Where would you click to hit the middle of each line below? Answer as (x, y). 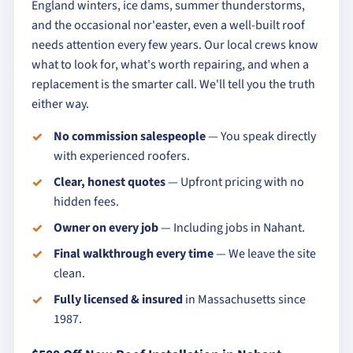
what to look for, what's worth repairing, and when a (170, 65)
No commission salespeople (130, 136)
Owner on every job (106, 228)
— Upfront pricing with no (235, 182)
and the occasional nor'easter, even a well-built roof (168, 25)
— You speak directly (261, 136)
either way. (60, 104)
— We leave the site (265, 254)
